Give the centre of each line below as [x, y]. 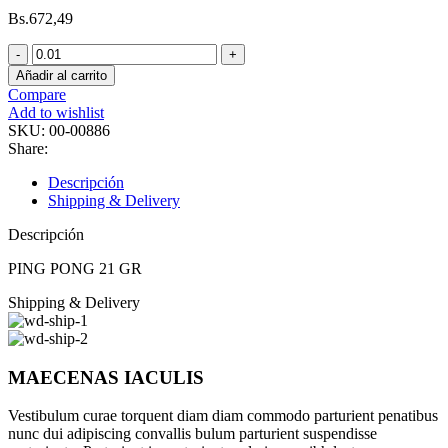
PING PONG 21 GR [75, 268]
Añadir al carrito [61, 75]
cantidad [57, 123]
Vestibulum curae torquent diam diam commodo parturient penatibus [223, 416]
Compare [37, 94]
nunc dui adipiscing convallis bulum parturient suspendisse [192, 434]
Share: [28, 148]
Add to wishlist [56, 112]
